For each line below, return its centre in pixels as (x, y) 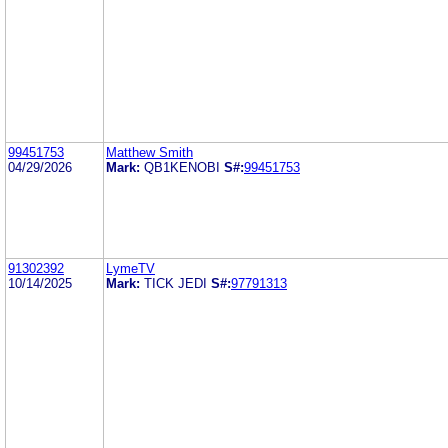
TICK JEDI (175, 283)
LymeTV (130, 268)
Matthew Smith (149, 152)
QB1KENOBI (182, 167)
